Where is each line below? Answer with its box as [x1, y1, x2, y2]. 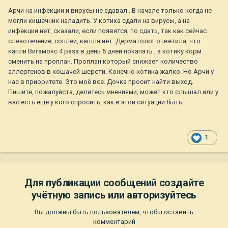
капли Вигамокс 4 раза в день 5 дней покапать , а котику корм [8, 47, 202, 55]
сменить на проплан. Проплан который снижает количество [8, 58, 198, 66]
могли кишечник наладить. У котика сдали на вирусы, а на [8, 17, 190, 25]
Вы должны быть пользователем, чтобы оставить [35, 208, 193, 216]
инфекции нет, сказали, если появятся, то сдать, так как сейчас [8, 27, 207, 35]
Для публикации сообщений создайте [24, 177, 204, 189]
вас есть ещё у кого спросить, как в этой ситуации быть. [8, 98, 185, 106]
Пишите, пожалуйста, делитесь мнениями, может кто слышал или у [8, 88, 218, 96]
